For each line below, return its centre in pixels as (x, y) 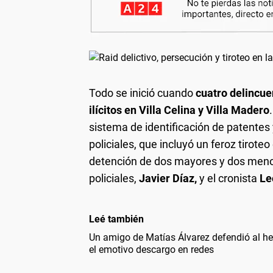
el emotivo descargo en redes (151, 249)
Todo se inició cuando (142, 93)
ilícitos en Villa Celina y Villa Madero (179, 110)
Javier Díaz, (169, 178)
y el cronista (229, 178)
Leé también (116, 219)
